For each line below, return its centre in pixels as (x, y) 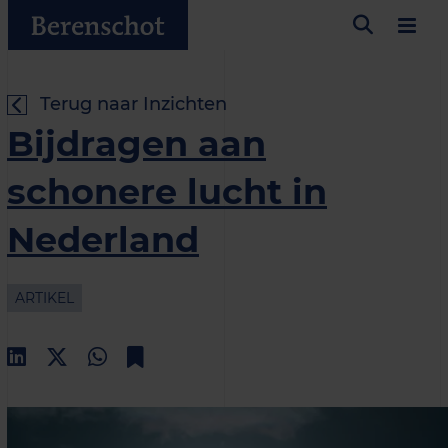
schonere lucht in (167, 191)
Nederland (103, 239)
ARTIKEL (44, 298)
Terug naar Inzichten (133, 104)
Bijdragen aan (136, 143)
